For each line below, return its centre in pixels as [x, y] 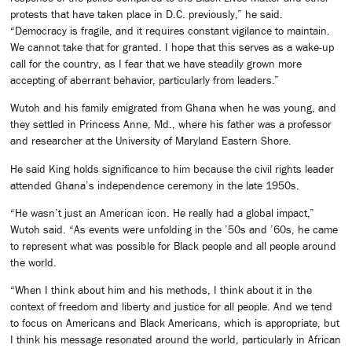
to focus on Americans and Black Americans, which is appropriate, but [175, 323]
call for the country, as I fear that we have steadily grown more [156, 63]
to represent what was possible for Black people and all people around [173, 246]
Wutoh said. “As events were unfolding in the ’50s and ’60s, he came [174, 229]
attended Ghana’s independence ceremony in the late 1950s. [155, 185]
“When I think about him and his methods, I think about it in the [161, 290]
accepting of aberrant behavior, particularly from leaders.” [145, 80]
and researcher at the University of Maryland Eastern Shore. [151, 141]
